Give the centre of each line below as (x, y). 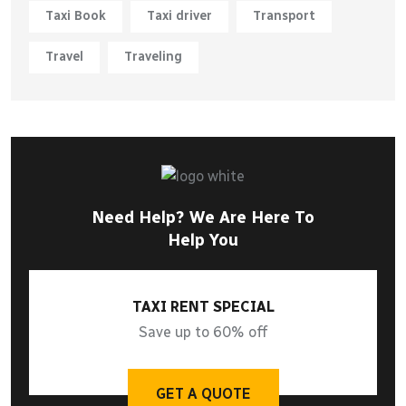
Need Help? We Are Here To (203, 217)
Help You (203, 240)
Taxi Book (76, 16)
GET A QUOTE (203, 393)
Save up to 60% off (203, 332)
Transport (284, 16)
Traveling (153, 57)
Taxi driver (179, 16)
